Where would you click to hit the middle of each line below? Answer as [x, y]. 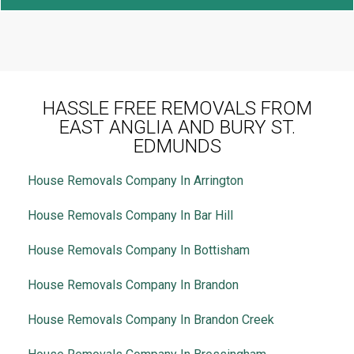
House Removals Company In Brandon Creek [151, 319]
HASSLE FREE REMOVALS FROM [177, 108]
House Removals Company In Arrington [136, 180]
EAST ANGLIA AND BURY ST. [177, 127]
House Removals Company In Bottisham [139, 250]
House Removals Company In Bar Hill [130, 215]
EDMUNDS [177, 146]
